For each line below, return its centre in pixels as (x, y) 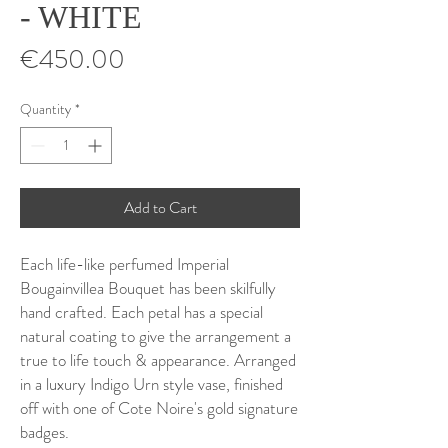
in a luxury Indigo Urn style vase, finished (151, 384)
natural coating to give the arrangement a (155, 336)
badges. (44, 432)
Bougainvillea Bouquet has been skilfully (148, 288)
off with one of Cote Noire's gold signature (159, 408)
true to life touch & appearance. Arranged (158, 360)
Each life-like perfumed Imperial (124, 264)
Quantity (45, 109)
